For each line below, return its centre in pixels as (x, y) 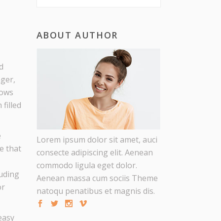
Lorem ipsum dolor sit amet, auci (97, 139)
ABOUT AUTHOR (77, 35)
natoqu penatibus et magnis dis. (95, 191)
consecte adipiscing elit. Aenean (94, 152)
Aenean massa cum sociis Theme (97, 178)
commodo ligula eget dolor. (87, 165)
